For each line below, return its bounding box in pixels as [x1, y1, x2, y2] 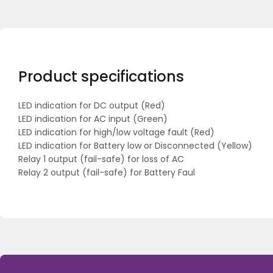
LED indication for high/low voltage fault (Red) [18, 126, 214, 138]
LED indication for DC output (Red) [18, 99, 165, 112]
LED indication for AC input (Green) [18, 113, 168, 125]
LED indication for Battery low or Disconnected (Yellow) [18, 140, 252, 152]
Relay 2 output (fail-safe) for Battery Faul [18, 166, 195, 179]
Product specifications [18, 66, 184, 87]
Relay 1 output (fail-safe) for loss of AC [18, 153, 184, 165]
